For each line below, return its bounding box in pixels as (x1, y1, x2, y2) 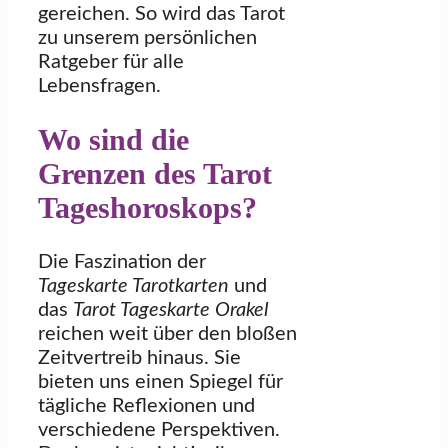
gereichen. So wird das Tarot (38, 4, 285, 25)
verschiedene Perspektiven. (38, 419, 280, 440)
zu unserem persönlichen (38, 28, 257, 49)
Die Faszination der (38, 251, 206, 272)
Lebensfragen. (38, 76, 161, 97)
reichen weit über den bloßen (38, 323, 297, 344)
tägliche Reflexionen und (38, 395, 255, 416)
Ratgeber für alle (38, 52, 184, 73)
